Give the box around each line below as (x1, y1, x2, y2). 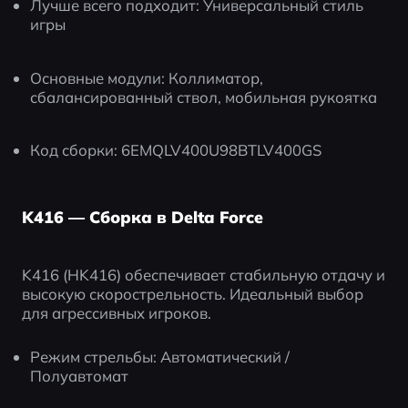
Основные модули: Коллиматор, (30, 67, 264, 87)
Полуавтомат (30, 365, 129, 385)
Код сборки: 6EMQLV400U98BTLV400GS (30, 140, 322, 160)
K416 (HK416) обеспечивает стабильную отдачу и (21, 264, 385, 284)
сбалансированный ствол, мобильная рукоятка (30, 87, 378, 107)
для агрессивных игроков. (21, 302, 211, 322)
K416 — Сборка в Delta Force (21, 207, 263, 228)
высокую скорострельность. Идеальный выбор (21, 283, 363, 303)
